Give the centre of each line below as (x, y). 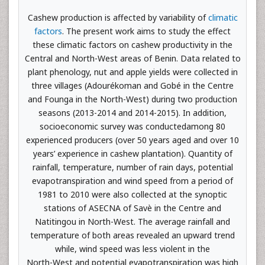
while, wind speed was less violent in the (132, 249)
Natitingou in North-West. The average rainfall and (132, 222)
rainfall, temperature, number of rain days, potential (132, 167)
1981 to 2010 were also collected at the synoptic (132, 194)
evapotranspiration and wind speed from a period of (132, 181)
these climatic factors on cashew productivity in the (132, 45)
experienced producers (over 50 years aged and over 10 (132, 140)
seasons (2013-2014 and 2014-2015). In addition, (132, 113)
